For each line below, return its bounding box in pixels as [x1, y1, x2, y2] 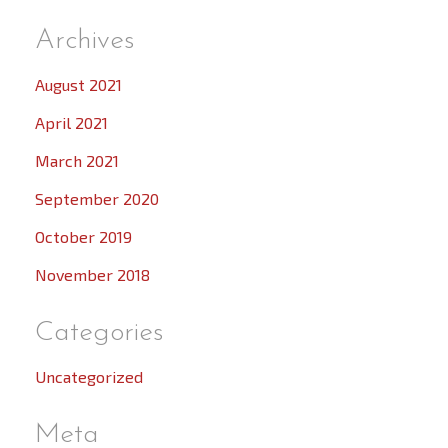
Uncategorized [35, 367, 143, 387]
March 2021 [35, 151, 119, 171]
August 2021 [35, 75, 122, 95]
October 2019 [35, 227, 132, 247]
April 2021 [35, 113, 108, 133]
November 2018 [35, 265, 150, 285]
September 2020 [35, 189, 159, 209]
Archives [35, 27, 135, 56]
